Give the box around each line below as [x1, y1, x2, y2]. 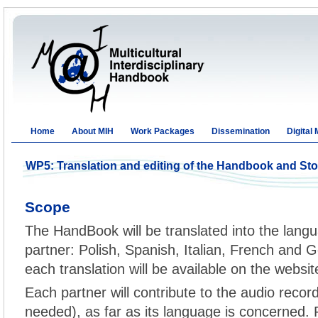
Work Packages [131, 126, 194, 136]
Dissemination [212, 126, 270, 136]
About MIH [72, 126, 114, 136]
